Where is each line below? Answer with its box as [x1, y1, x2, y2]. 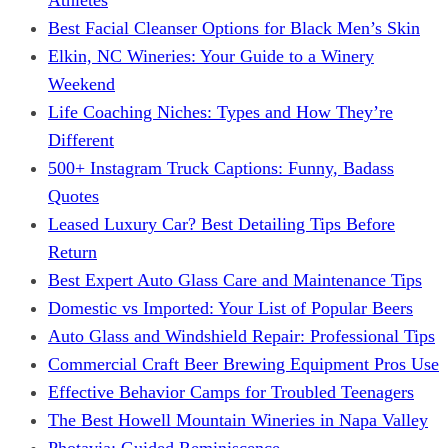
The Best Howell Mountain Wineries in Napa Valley [48, 409, 428, 430]
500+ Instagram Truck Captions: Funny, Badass [48, 157, 394, 178]
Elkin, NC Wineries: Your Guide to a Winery [48, 45, 374, 66]
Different [48, 129, 114, 150]
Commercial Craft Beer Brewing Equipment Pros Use [48, 353, 439, 374]
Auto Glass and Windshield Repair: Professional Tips [48, 325, 435, 346]
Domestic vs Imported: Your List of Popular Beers [48, 297, 413, 318]
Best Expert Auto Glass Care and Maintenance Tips [48, 269, 422, 290]
